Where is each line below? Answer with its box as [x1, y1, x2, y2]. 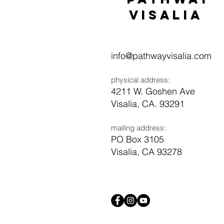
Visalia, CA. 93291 [111, 98, 184, 109]
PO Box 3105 [111, 133, 164, 145]
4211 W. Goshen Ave [111, 85, 195, 97]
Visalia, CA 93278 [111, 146, 182, 157]
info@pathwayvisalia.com [111, 50, 211, 61]
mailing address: [111, 123, 166, 132]
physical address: [111, 75, 170, 84]
